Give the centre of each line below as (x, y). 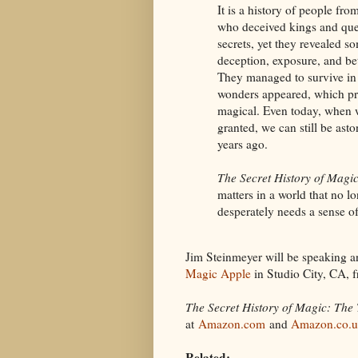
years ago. (243, 144)
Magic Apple (218, 274)
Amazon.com (232, 324)
